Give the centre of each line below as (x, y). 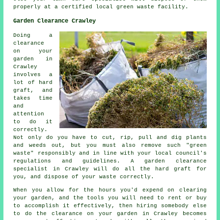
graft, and (33, 90)
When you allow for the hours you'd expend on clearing (110, 190)
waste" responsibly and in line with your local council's (110, 153)
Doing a (33, 35)
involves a (33, 74)
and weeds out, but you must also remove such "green (110, 145)
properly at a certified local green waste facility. (101, 7)
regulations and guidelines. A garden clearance (110, 161)
